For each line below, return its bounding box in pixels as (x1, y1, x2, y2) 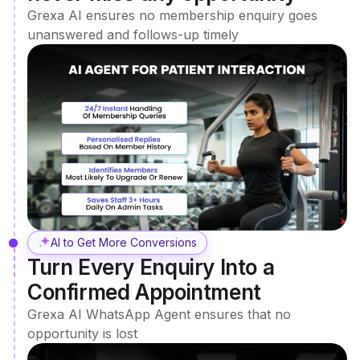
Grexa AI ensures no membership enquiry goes (27, 6, 317, 23)
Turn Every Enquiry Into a (27, 255, 275, 280)
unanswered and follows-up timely (27, 26, 239, 43)
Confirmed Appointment (27, 280, 261, 305)
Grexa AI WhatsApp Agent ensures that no (27, 306, 291, 323)
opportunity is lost (27, 325, 137, 342)
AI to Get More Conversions (51, 235, 197, 250)
